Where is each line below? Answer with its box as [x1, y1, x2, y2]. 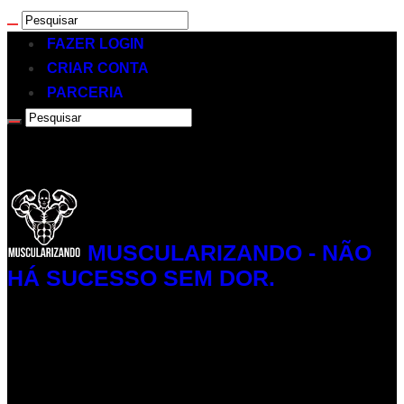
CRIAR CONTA [47, 60, 149, 76]
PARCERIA [47, 85, 124, 100]
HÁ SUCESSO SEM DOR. [7, 264, 275, 290]
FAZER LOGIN [47, 36, 144, 51]
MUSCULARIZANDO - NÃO [87, 239, 372, 265]
